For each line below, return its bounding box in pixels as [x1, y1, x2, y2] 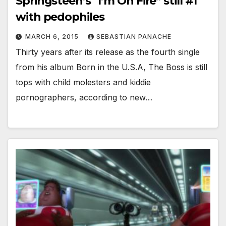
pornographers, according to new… [16, 92, 152, 102]
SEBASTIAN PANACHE [96, 32, 172, 40]
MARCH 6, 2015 [25, 32, 81, 40]
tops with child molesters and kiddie [16, 77, 151, 87]
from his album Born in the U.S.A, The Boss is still [16, 62, 207, 72]
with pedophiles [16, 10, 104, 24]
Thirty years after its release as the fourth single [16, 46, 200, 57]
